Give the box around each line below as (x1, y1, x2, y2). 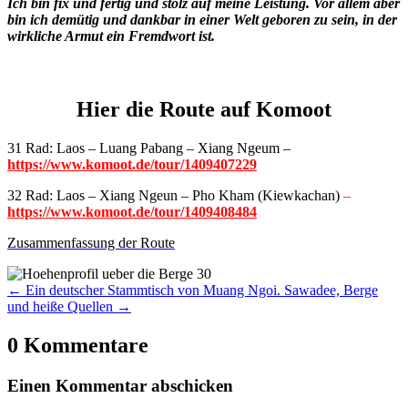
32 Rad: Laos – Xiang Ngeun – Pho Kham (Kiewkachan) (7, 188, 343, 204)
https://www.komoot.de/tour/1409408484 (7, 204, 257, 220)
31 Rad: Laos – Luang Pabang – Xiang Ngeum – (7, 140, 291, 157)
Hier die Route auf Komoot (76, 97, 331, 122)
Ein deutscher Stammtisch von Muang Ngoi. (25, 282, 280, 299)
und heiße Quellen (7, 299, 113, 315)
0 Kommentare (7, 333, 148, 358)
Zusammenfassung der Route (7, 235, 175, 251)
